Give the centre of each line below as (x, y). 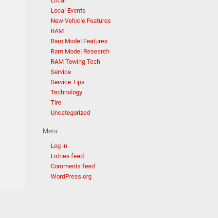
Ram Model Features (79, 41)
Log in (59, 146)
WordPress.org (71, 176)
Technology (66, 92)
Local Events (68, 10)
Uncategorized (70, 113)
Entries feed (67, 156)
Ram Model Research (80, 51)
